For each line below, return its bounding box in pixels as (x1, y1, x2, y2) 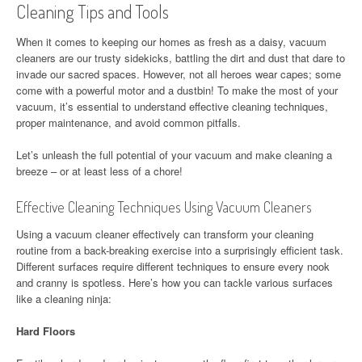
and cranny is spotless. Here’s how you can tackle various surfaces (16, 275, 333, 290)
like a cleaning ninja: (16, 291, 112, 306)
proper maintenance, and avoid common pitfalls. (16, 115, 241, 130)
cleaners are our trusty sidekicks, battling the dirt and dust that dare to (16, 50, 345, 65)
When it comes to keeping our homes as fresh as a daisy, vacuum (16, 34, 326, 49)
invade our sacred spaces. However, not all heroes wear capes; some (16, 66, 341, 82)
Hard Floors (16, 323, 75, 339)
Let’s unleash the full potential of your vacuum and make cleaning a (16, 147, 332, 162)
